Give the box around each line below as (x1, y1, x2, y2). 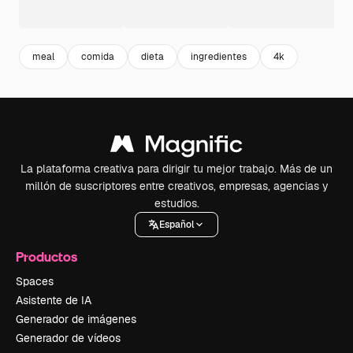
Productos (16, 248, 77, 265)
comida (81, 50, 114, 63)
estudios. (154, 196, 199, 210)
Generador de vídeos (16, 331, 121, 345)
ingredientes (191, 50, 247, 63)
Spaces (16, 274, 54, 288)
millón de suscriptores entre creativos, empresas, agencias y (24, 179, 329, 193)
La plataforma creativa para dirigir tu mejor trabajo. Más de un (20, 162, 333, 176)
